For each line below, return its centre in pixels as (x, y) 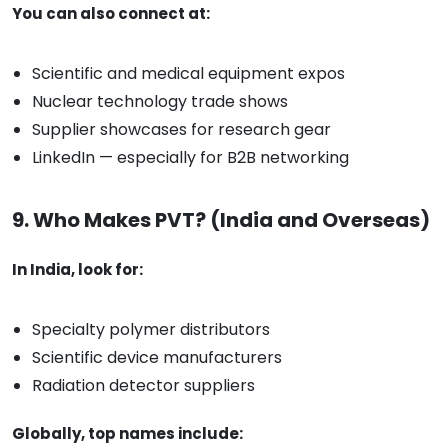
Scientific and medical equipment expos (188, 74)
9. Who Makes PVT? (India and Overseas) (221, 220)
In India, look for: (77, 270)
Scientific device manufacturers (157, 358)
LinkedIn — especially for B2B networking (190, 158)
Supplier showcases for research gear (181, 130)
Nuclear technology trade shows (160, 102)
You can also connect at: (111, 14)
